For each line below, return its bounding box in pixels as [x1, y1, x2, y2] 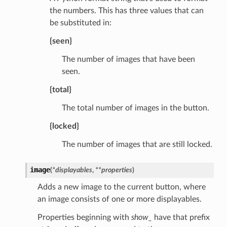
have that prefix [152, 213, 210, 221]
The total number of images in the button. [61, 103, 209, 112]
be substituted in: [49, 18, 111, 27]
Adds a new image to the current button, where [37, 182, 206, 191]
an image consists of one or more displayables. [37, 195, 202, 203]
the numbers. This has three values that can [49, 6, 204, 15]
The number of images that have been [61, 55, 195, 63]
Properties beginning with [37, 213, 131, 221]
